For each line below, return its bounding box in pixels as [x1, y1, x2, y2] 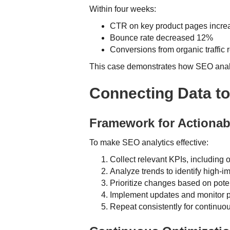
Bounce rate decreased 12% [110, 33, 214, 42]
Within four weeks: [89, 4, 157, 13]
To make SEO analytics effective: [89, 138, 209, 147]
